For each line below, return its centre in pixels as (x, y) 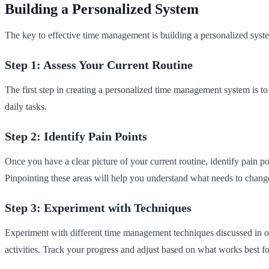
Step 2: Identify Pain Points (76, 136)
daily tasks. (26, 106)
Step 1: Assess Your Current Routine (99, 65)
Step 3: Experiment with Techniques (98, 207)
